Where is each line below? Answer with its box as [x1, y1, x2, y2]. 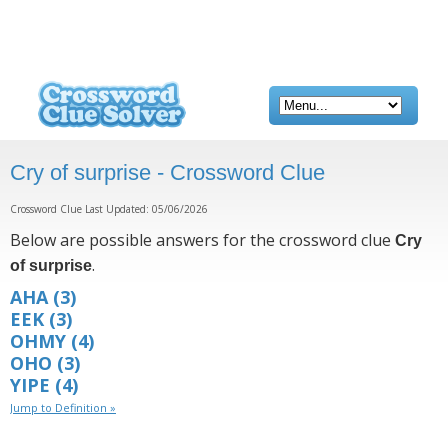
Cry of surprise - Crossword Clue [10, 160, 325, 185]
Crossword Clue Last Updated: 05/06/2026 [10, 202, 208, 216]
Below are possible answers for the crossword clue [10, 229, 395, 251]
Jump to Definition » [10, 400, 116, 415]
